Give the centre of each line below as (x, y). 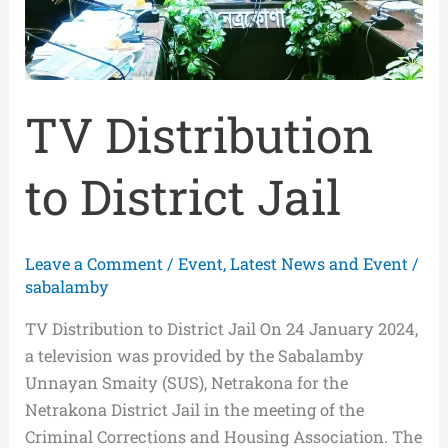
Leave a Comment (94, 264)
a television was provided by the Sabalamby (195, 355)
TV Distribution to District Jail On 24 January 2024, (222, 328)
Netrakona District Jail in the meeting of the (195, 409)
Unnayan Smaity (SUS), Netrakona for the (187, 382)
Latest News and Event (319, 264)
